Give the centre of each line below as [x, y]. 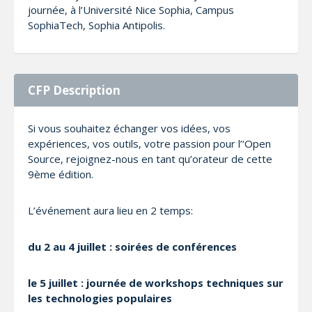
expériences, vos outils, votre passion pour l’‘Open [149, 144]
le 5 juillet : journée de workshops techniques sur [156, 283]
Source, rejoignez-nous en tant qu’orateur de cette [150, 159]
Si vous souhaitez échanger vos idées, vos [129, 128]
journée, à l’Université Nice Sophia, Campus [131, 9]
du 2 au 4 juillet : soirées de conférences [132, 247]
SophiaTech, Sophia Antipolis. [96, 25]
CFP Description [74, 91]
